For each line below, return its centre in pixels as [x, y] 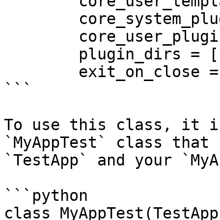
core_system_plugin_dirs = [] [41, 19]
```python [46, 195]
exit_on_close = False [41, 72]
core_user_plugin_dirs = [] [41, 36]
